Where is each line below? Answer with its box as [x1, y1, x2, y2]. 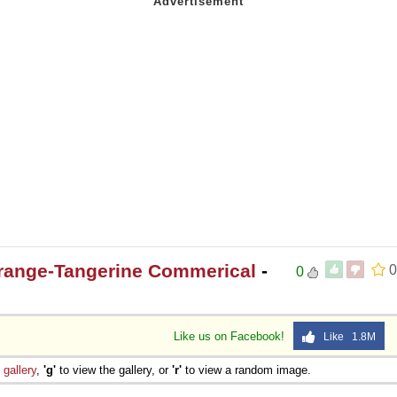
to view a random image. [182, 362, 311, 377]
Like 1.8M [315, 330, 376, 343]
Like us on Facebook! [174, 329, 288, 343]
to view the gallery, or [56, 362, 172, 377]
